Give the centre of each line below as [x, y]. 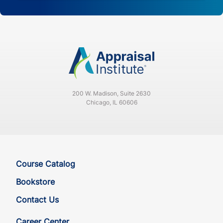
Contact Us [37, 200]
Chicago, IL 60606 [111, 103]
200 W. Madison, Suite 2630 [111, 94]
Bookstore [35, 182]
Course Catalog [46, 164]
